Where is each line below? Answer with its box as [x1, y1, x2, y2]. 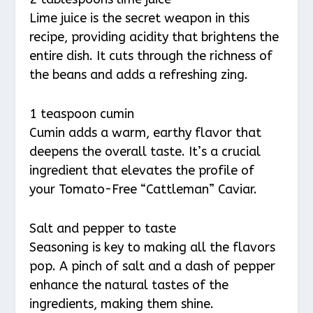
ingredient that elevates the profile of [29, 163, 255, 179]
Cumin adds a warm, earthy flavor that [29, 125, 262, 141]
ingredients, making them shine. [29, 296, 214, 312]
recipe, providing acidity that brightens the [29, 29, 279, 45]
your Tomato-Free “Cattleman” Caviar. [29, 182, 258, 198]
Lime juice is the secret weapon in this [29, 10, 250, 27]
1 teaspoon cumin [29, 106, 135, 122]
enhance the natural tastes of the [29, 277, 229, 293]
